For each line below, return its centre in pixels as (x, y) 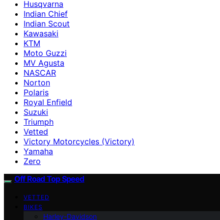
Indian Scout (47, 23)
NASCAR (40, 72)
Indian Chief (46, 14)
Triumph (39, 122)
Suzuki (36, 112)
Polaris (36, 92)
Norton (37, 82)
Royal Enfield (48, 102)
